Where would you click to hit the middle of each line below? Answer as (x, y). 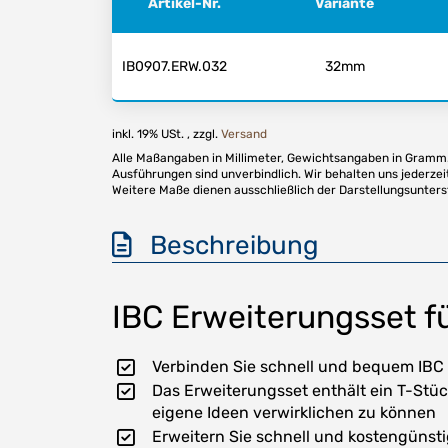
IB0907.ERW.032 (174, 66)
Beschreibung (225, 245)
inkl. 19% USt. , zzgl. (166, 133)
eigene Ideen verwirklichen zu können (294, 412)
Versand (244, 133)
